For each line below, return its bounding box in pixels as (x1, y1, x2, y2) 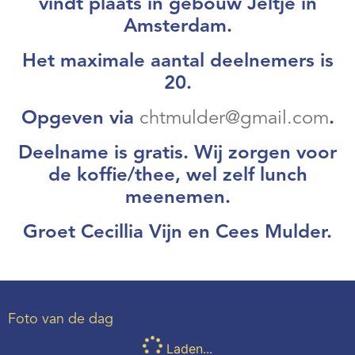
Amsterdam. (123, 17, 232, 36)
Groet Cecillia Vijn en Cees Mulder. (23, 223, 332, 242)
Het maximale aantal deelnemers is (21, 52, 334, 71)
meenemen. (124, 189, 231, 208)
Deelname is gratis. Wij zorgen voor (18, 144, 337, 163)
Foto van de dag (8, 312, 113, 326)
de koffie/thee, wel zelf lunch (48, 166, 307, 185)
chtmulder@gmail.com (139, 109, 329, 128)
